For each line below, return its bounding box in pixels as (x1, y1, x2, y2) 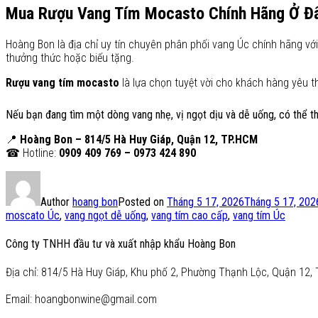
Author (40, 194, 72, 209)
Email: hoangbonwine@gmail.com (6, 292, 157, 307)
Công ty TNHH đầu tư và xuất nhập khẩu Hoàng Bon (6, 236, 236, 251)
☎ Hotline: (6, 146, 59, 160)
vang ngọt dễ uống (65, 208, 146, 222)
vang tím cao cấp (151, 208, 228, 222)
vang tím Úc (233, 208, 285, 222)
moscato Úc (6, 208, 60, 222)
